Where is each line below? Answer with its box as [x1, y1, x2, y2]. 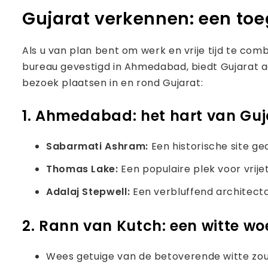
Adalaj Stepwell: [46, 185, 133, 199]
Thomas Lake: [46, 162, 121, 176]
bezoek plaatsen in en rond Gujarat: [22, 76, 203, 90]
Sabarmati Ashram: [46, 139, 151, 153]
